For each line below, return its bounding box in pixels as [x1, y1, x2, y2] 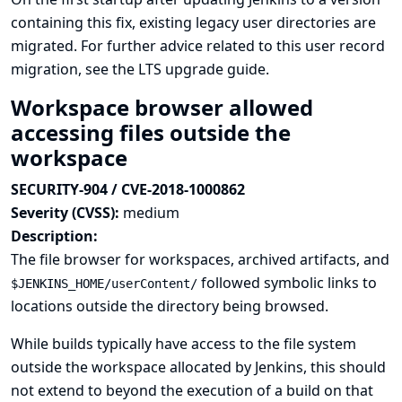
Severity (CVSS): [11, 203, 123, 223]
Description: [11, 226, 98, 246]
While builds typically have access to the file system [11, 334, 356, 354]
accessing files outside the [11, 118, 291, 147]
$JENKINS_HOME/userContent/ [11, 276, 197, 291]
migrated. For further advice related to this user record [11, 36, 385, 56]
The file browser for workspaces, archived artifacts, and [11, 249, 389, 269]
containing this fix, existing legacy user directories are [11, 13, 376, 32]
